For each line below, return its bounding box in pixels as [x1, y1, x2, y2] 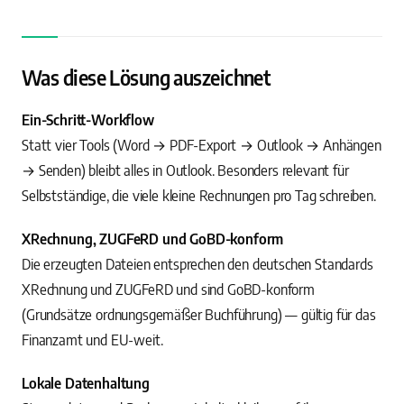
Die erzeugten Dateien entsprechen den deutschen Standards [22, 255, 373, 274]
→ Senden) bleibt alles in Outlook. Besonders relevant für [22, 161, 349, 180]
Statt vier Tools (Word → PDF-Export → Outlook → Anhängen [22, 136, 381, 155]
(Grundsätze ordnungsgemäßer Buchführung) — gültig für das [22, 306, 376, 325]
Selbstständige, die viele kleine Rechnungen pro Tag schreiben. [22, 187, 376, 206]
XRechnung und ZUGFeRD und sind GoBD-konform [22, 280, 315, 299]
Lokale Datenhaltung [22, 374, 150, 393]
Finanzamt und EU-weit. [22, 331, 163, 350]
